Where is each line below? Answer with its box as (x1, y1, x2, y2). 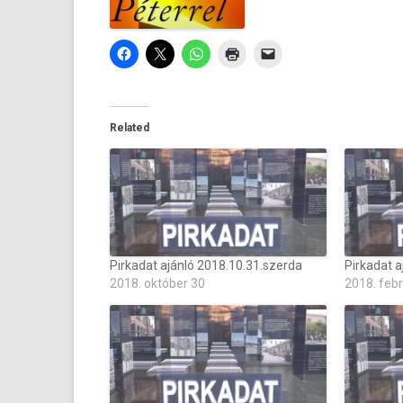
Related (110, 121, 149, 134)
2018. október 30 (110, 276, 205, 291)
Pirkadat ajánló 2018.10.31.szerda (110, 258, 302, 273)
